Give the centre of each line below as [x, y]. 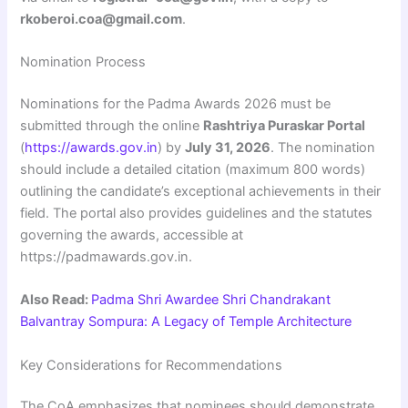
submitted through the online [112, 125]
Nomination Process [83, 62]
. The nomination [323, 147]
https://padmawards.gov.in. [107, 256]
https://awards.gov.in [92, 147]
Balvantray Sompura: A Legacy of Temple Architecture [186, 322]
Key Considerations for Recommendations [152, 365]
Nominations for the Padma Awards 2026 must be [176, 103]
